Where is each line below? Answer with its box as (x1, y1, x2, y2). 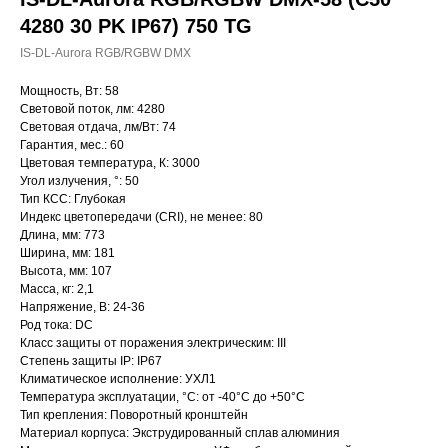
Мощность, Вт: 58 (20, 84, 119, 98)
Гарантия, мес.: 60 (20, 138, 124, 152)
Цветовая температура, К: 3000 (20, 156, 200, 170)
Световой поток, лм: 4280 (20, 102, 165, 116)
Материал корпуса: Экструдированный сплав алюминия (20, 426, 340, 440)
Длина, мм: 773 (20, 228, 105, 242)
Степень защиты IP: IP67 (20, 354, 162, 368)
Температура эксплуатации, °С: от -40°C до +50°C (20, 390, 305, 404)
